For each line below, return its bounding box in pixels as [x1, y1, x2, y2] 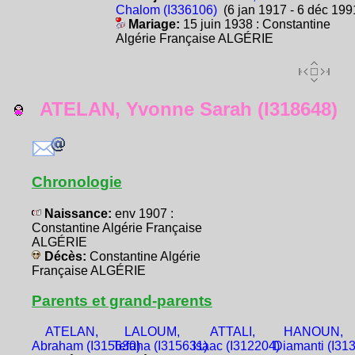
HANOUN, [284, 324, 344, 338]
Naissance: [41, 206, 115, 220]
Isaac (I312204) [193, 338, 281, 353]
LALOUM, [124, 324, 181, 338]
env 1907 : [115, 206, 174, 220]
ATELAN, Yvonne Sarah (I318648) [24, 98, 338, 120]
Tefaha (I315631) [112, 338, 208, 353]
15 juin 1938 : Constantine [182, 17, 330, 31]
